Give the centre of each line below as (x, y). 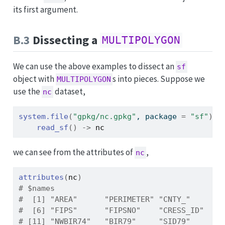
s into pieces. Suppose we (159, 79)
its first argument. (45, 9)
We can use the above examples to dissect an (94, 66)
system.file (43, 117)
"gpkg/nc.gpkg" (104, 117)
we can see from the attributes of (74, 152)
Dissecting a (65, 40)
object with (34, 79)
